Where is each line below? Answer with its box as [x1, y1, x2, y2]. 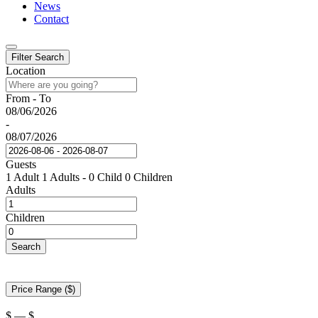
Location [6, 65, 45, 77]
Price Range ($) [11, 283, 75, 295]
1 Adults [42, 171, 79, 183]
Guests [6, 158, 36, 170]
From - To [6, 92, 51, 104]
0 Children [125, 171, 172, 183]
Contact [34, 13, 69, 25]
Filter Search [11, 52, 64, 62]
